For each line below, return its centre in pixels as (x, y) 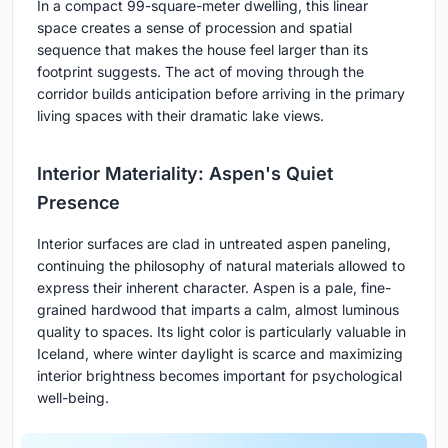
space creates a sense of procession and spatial (194, 28)
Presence (78, 203)
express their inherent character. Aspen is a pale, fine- (214, 288)
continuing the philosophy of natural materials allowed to (221, 266)
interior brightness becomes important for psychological (219, 376)
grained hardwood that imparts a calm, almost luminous (218, 310)
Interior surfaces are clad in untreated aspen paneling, (214, 244)
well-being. (73, 398)
